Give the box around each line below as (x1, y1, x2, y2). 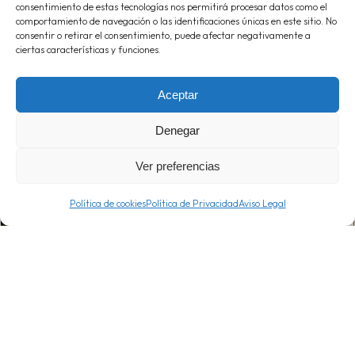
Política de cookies (69, 197, 146, 209)
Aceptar (157, 87, 198, 101)
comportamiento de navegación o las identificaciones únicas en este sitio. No (16, 15, 337, 27)
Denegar (155, 123, 200, 137)
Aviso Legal (238, 197, 286, 209)
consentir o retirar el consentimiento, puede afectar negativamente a (16, 29, 311, 41)
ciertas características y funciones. (16, 44, 161, 55)
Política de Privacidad (145, 197, 239, 209)
